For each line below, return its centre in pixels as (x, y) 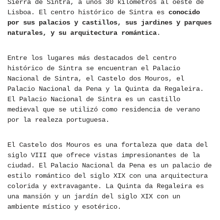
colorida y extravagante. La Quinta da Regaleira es (106, 186)
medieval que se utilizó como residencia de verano (104, 110)
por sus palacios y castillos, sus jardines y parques (110, 23)
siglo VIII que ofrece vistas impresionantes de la (104, 155)
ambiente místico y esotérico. (64, 207)
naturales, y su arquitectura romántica (82, 33)
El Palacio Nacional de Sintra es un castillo (94, 99)
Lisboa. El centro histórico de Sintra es (88, 13)
